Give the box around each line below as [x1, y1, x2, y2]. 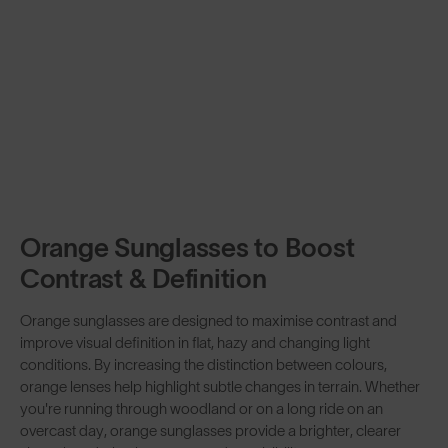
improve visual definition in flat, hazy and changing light [20, 333, 370, 351]
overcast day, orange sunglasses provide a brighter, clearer [20, 421, 401, 439]
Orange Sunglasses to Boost [20, 232, 355, 262]
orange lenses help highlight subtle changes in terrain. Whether [20, 377, 420, 395]
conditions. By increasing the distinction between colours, [20, 355, 387, 373]
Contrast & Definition [20, 263, 273, 293]
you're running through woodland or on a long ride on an [20, 399, 383, 417]
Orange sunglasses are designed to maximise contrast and [20, 311, 397, 329]
